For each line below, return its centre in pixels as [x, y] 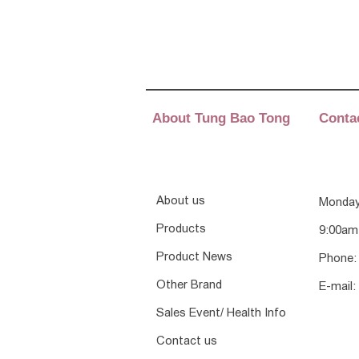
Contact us [187, 341]
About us [181, 200]
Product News [194, 256]
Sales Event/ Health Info [221, 313]
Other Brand [189, 284]
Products [181, 228]
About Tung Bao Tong [221, 118]
